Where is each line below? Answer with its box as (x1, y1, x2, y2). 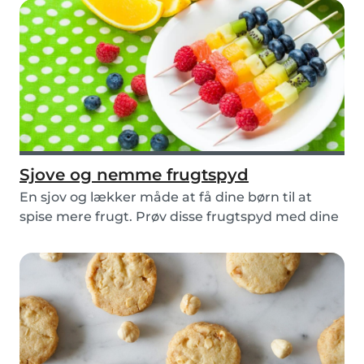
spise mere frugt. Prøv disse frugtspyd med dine (19, 209, 339, 225)
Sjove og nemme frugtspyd (19, 165, 249, 185)
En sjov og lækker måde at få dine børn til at (19, 189, 312, 206)
